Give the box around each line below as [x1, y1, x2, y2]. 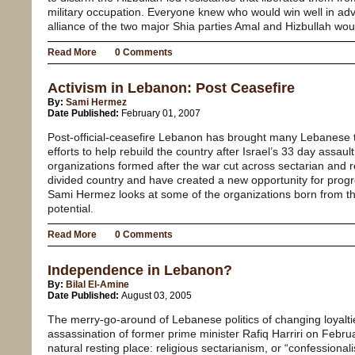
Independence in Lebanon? [48, 262, 232, 279]
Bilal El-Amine [66, 279, 129, 291]
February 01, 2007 [121, 108, 200, 120]
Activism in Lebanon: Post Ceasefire [48, 80, 295, 97]
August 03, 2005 [121, 290, 192, 302]
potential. [48, 202, 94, 216]
